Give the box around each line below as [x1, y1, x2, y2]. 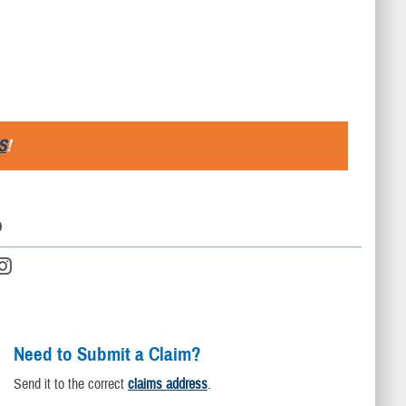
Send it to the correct [13, 374, 128, 393]
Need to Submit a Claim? [13, 342, 201, 366]
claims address [127, 374, 208, 393]
